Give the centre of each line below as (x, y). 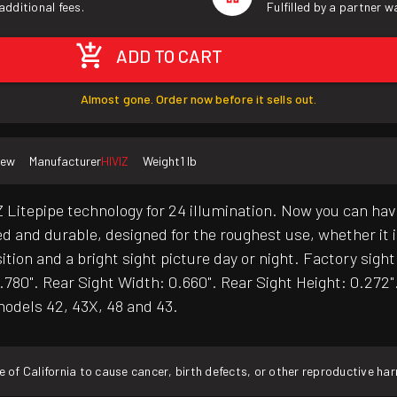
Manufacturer (65, 161)
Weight (161, 161)
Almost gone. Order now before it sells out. (198, 99)
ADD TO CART (170, 56)
